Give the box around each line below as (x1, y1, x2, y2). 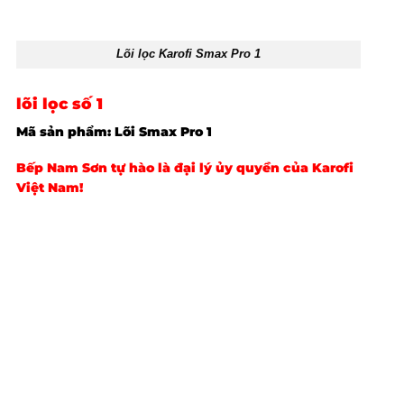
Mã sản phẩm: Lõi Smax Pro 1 (15, 123, 212, 140)
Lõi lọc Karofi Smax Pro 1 (116, 47, 261, 61)
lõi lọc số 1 (15, 94, 103, 113)
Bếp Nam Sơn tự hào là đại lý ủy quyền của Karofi (15, 160, 353, 177)
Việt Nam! (15, 179, 83, 197)
